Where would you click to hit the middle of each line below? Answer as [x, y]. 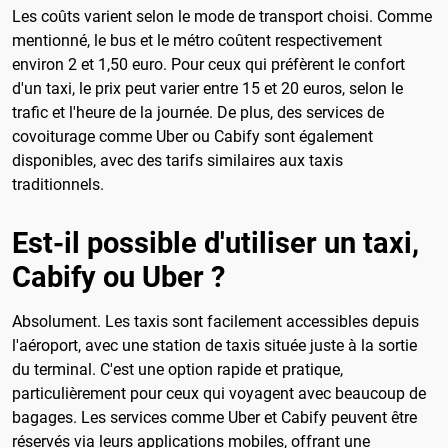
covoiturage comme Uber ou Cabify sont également [192, 137]
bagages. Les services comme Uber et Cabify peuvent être [214, 418]
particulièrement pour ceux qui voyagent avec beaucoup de [219, 394]
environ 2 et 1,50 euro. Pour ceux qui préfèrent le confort [208, 65]
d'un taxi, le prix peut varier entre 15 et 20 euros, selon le [207, 89]
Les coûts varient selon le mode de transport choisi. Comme [222, 17]
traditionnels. [58, 185]
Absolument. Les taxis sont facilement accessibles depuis [215, 322]
